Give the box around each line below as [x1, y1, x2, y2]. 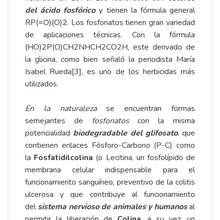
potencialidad [25, 128, 74, 139]
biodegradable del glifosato [73, 128, 178, 139]
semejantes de [25, 115, 83, 127]
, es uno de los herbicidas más [82, 66, 195, 78]
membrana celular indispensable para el [25, 165, 195, 176]
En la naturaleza [25, 103, 97, 114]
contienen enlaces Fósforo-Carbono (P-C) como [25, 140, 195, 151]
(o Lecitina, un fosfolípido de [93, 152, 195, 164]
